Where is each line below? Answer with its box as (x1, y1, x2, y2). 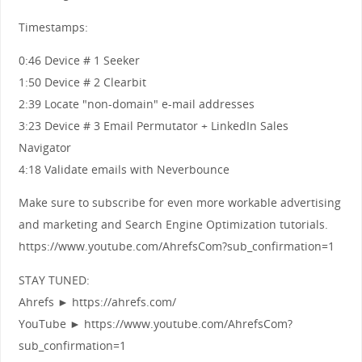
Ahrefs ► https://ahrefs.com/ (18, 293, 176, 309)
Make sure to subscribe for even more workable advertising (18, 195, 341, 211)
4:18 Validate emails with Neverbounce (18, 161, 229, 177)
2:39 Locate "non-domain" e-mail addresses (18, 95, 255, 112)
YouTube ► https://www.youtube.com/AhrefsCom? (18, 315, 293, 331)
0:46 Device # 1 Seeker (18, 52, 140, 68)
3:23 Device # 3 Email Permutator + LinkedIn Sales (18, 117, 288, 133)
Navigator (18, 139, 71, 155)
